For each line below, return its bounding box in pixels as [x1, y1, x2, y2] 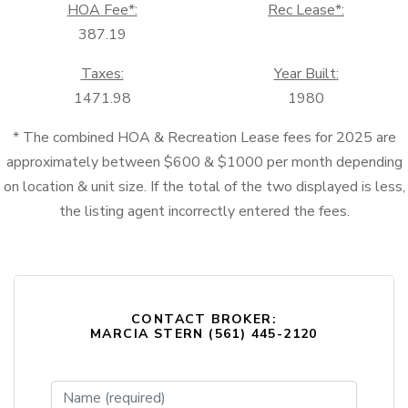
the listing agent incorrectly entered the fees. [58, 201, 350, 221]
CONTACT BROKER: [131, 311, 277, 328]
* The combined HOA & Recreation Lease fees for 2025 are [12, 127, 396, 148]
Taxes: [80, 64, 124, 84]
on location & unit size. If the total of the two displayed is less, [3, 177, 405, 197]
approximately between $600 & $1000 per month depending [5, 152, 403, 172]
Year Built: [273, 64, 339, 84]
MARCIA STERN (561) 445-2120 [90, 325, 318, 342]
